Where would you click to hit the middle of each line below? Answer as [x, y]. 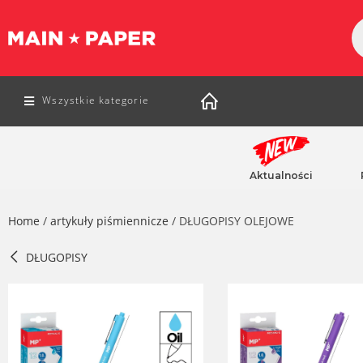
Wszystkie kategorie [96, 100]
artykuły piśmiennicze [109, 221]
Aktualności [281, 175]
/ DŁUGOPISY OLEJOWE [231, 221]
